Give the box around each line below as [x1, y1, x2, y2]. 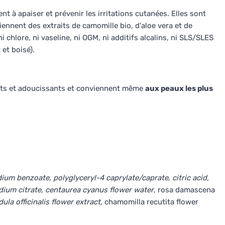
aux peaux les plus [145, 84, 213, 93]
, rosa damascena [154, 185, 215, 194]
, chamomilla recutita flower [100, 197, 198, 206]
